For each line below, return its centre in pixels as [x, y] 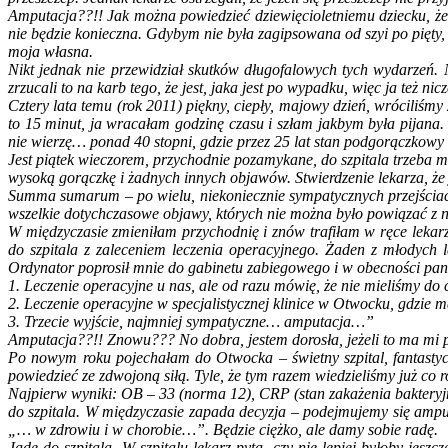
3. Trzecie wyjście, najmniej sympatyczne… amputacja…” [191, 322]
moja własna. [50, 52]
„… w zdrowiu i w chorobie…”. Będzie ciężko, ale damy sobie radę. [223, 430]
